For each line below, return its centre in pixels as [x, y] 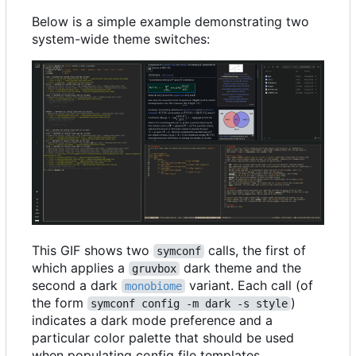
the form [60, 302]
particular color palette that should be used [163, 337]
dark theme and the [242, 267]
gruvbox [154, 268]
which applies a [80, 267]
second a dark [77, 285]
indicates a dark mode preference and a [152, 320]
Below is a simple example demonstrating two [170, 21]
